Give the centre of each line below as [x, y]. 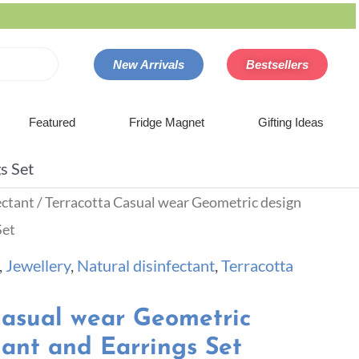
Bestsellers [277, 65]
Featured [52, 122]
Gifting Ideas [291, 122]
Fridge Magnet [167, 122]
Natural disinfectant [146, 266]
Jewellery [38, 266]
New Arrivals [149, 65]
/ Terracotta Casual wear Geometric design [168, 202]
